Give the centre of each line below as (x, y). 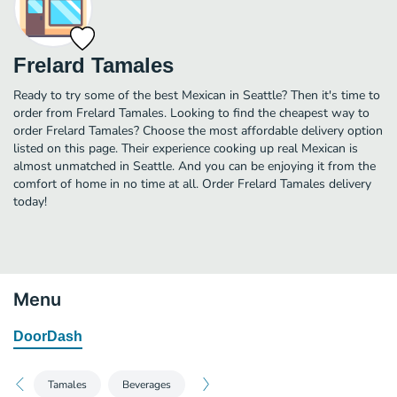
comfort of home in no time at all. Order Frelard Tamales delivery (192, 183)
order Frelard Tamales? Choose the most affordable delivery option (198, 130)
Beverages (147, 384)
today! (30, 201)
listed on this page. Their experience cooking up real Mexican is (186, 148)
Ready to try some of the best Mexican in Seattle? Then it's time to (197, 95)
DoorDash (48, 336)
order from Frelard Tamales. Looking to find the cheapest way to (191, 113)
